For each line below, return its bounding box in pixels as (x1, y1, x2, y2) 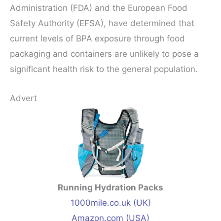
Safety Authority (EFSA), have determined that (10, 18, 194, 29)
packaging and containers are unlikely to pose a (10, 49, 199, 59)
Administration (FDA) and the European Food (10, 3, 187, 13)
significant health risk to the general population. (10, 64, 198, 74)
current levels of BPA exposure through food (10, 34, 185, 44)
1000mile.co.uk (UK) (70, 197, 151, 208)
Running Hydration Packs (58, 182, 163, 192)
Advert (10, 93, 37, 103)
